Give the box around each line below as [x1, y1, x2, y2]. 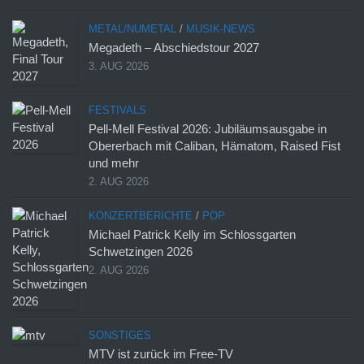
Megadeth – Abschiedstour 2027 [89, 41, 259, 55]
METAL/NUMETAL [89, 23, 176, 36]
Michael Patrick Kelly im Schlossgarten [89, 227, 296, 242]
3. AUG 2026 [89, 60, 149, 73]
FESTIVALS [89, 104, 146, 117]
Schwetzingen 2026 [89, 245, 193, 259]
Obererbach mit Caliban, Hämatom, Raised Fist [89, 139, 340, 154]
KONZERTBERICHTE [89, 210, 193, 223]
